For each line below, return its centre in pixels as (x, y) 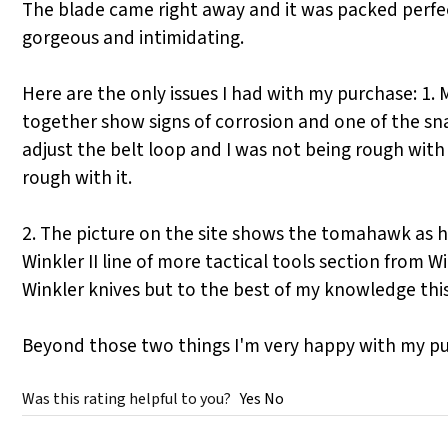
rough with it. (77, 178)
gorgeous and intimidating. (133, 38)
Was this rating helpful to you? (131, 399)
